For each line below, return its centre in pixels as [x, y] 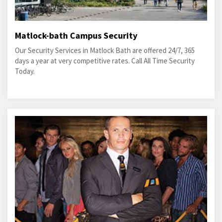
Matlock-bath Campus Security [76, 35]
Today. [25, 71]
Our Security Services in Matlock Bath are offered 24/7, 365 [105, 50]
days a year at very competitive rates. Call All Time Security [105, 61]
